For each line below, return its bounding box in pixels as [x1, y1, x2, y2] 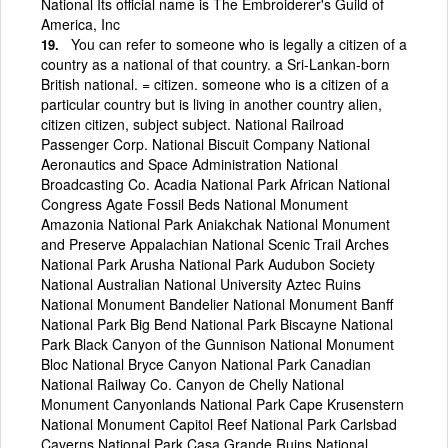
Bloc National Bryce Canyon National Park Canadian [41, 353, 371, 374]
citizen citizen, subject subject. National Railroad [41, 113, 344, 134]
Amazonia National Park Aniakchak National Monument [41, 213, 390, 234]
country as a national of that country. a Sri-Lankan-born [41, 53, 390, 74]
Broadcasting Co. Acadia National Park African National [41, 173, 390, 194]
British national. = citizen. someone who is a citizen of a [41, 73, 389, 94]
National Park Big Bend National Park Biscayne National [41, 313, 393, 334]
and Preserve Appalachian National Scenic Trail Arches [41, 233, 389, 254]
